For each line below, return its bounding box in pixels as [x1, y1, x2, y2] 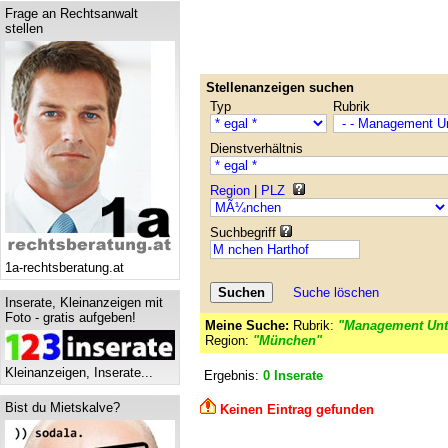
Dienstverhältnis [210, 141, 303, 156]
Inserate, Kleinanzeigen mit [5, 295, 163, 310]
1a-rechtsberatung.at [5, 260, 124, 275]
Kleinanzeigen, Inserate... [5, 365, 153, 380]
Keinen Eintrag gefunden [220, 402, 374, 417]
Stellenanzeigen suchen [206, 80, 354, 95]
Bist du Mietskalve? [5, 400, 120, 415]
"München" [253, 333, 322, 348]
